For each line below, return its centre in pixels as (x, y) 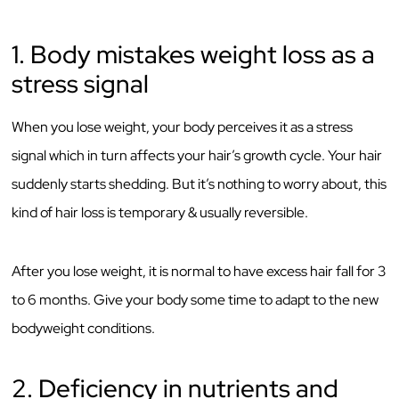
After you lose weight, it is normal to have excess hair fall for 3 (199, 272)
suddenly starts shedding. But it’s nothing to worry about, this (199, 183)
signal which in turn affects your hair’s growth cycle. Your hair (197, 155)
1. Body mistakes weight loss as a (194, 54)
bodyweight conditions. (84, 329)
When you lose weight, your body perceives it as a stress (183, 126)
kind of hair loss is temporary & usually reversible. (162, 212)
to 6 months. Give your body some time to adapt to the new (195, 300)
